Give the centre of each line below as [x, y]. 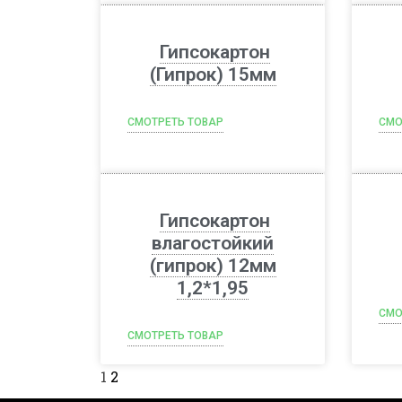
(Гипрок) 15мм [213, 74]
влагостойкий [213, 243]
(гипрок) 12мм [213, 266]
